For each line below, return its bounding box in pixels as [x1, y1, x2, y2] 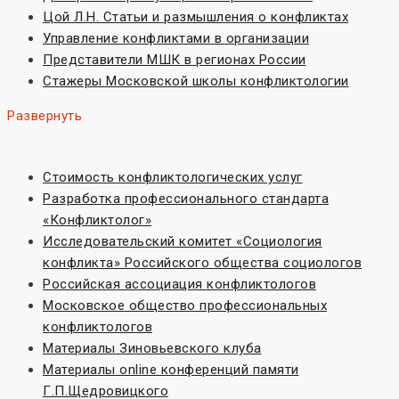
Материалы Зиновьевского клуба [43, 340, 262, 357]
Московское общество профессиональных [43, 297, 327, 314]
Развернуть [7, 108, 82, 125]
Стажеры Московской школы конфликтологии [43, 73, 349, 90]
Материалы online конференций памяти [43, 362, 299, 379]
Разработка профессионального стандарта [43, 191, 329, 208]
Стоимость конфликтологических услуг [43, 169, 303, 186]
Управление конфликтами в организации [43, 30, 309, 47]
